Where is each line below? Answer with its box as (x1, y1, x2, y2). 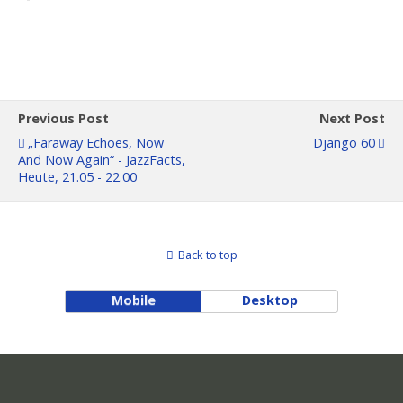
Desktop (241, 291, 298, 309)
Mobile (111, 291, 156, 309)
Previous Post (18, 110, 109, 127)
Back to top (177, 246, 237, 263)
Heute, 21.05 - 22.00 (18, 168, 137, 185)
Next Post (319, 110, 385, 127)
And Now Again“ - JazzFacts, (18, 151, 185, 168)
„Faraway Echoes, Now (28, 134, 164, 151)
